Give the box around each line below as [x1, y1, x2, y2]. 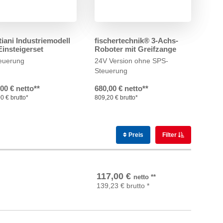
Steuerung [94, 67, 127, 75]
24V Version [94, 57, 132, 65]
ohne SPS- [134, 57, 168, 65]
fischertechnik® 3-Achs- [94, 36, 178, 45]
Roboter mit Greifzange [94, 45, 176, 53]
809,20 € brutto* [94, 94, 138, 101]
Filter [162, 131, 178, 138]
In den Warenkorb [124, 167, 182, 176]
